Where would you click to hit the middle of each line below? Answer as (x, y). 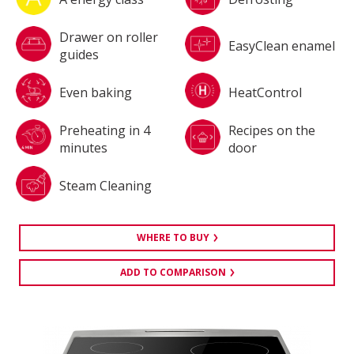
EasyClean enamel (282, 45)
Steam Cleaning (105, 185)
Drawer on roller (109, 37)
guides (79, 54)
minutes (83, 147)
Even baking (96, 92)
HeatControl (265, 92)
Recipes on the (272, 130)
